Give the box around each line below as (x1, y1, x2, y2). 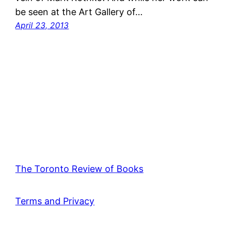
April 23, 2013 (15, 20, 69, 30)
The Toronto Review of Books (15, 163, 144, 174)
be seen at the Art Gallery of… (15, 6, 143, 17)
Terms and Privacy (15, 195, 95, 206)
